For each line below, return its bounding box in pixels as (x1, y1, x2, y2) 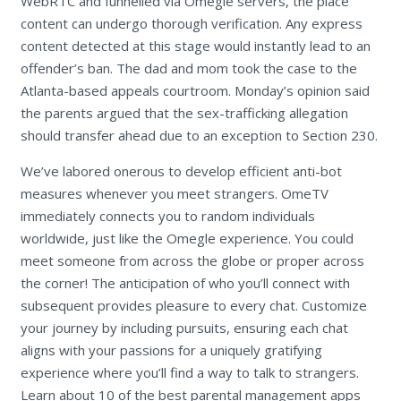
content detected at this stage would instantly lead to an (20, 36, 371, 55)
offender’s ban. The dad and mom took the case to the (20, 58, 357, 77)
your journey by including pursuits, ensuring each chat (20, 318, 348, 337)
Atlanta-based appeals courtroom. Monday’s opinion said (20, 81, 370, 99)
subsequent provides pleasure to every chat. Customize (20, 295, 367, 314)
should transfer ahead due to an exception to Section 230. (20, 125, 378, 144)
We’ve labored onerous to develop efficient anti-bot (20, 161, 342, 180)
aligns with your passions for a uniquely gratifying (20, 340, 322, 359)
